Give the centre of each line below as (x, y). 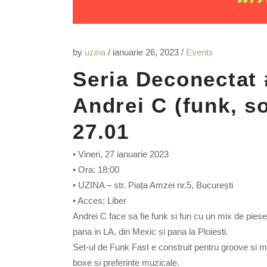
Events (200, 52)
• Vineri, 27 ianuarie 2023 (121, 154)
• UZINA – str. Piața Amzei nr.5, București (153, 185)
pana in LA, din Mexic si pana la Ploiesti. (150, 232)
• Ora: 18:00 (96, 170)
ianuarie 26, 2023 (147, 52)
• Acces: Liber (100, 201)
